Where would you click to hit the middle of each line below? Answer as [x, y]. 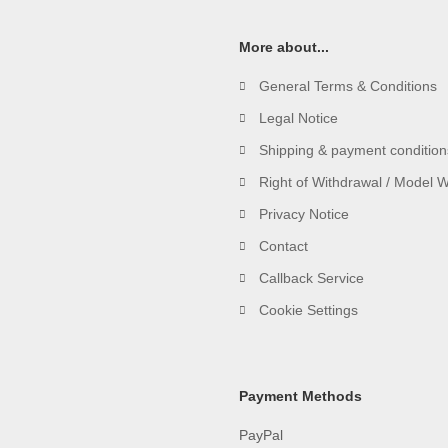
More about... [284, 47]
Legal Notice [298, 118]
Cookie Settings [308, 310]
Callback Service [311, 278]
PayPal [261, 435]
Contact [283, 246]
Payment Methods [300, 396]
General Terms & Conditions [348, 86]
